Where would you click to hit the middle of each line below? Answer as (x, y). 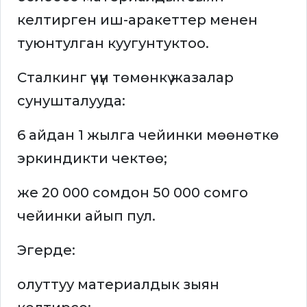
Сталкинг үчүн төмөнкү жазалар (125, 78)
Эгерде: (46, 250)
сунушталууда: (71, 101)
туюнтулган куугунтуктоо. (113, 44)
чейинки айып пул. (86, 216)
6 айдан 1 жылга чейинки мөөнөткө (148, 135)
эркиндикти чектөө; (92, 159)
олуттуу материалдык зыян (118, 285)
